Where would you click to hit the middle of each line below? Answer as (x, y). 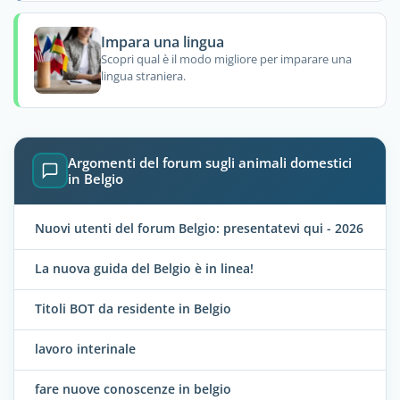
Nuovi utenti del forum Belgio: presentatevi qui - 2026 (199, 228)
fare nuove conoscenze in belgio (133, 388)
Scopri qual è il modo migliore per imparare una (226, 59)
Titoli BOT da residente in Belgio (133, 308)
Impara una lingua (162, 42)
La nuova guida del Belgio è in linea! (144, 268)
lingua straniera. (143, 76)
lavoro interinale (85, 348)
